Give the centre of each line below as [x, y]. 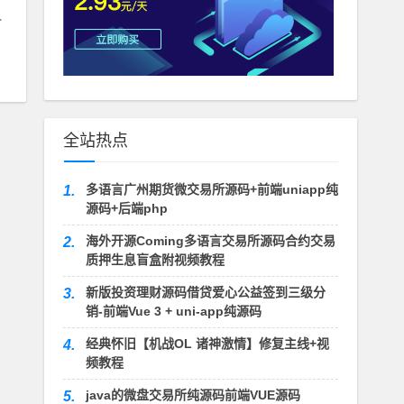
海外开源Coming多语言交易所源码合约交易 [210, 241]
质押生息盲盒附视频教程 [155, 260]
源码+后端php [126, 209]
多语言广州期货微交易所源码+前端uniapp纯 [211, 190]
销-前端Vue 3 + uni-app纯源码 [173, 312]
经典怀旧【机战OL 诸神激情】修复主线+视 [207, 344]
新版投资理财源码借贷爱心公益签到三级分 [205, 293]
